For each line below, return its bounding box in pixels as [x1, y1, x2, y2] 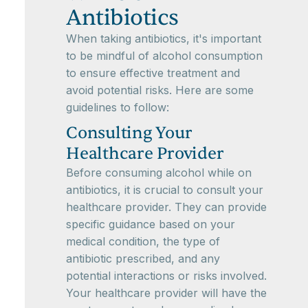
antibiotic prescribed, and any [66, 252, 220, 266]
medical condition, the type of [66, 234, 220, 249]
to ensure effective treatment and [66, 66, 240, 80]
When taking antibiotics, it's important [66, 32, 261, 46]
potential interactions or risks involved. [66, 269, 267, 283]
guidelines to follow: [66, 100, 169, 115]
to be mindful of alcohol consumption [66, 49, 263, 63]
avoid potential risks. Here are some [66, 83, 254, 98]
